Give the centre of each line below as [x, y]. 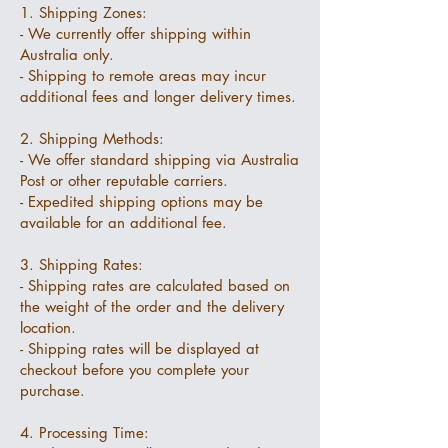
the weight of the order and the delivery [152, 306]
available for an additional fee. [123, 222]
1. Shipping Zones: [83, 12]
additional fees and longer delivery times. [158, 96]
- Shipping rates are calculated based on [155, 285]
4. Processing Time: [84, 432]
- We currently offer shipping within [135, 33]
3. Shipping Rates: [81, 264]
